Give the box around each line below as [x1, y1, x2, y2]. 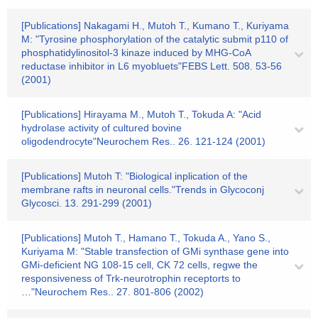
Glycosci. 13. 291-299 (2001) [21, 197, 152, 209]
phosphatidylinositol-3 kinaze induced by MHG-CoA [21, 47, 251, 58]
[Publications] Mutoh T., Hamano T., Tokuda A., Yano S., [21, 232, 270, 243]
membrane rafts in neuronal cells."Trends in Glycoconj [21, 184, 264, 195]
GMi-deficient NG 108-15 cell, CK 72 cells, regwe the [21, 259, 258, 270]
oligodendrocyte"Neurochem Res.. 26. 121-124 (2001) [21, 136, 265, 147]
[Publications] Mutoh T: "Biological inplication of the [21, 170, 248, 182]
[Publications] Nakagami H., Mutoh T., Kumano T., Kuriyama [21, 20, 289, 31]
